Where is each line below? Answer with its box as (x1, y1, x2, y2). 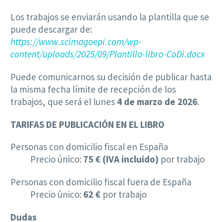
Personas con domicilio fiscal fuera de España (10, 176, 191, 188)
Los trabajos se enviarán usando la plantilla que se (10, 10, 209, 23)
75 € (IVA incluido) (83, 153, 159, 166)
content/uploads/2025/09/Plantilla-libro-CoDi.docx (10, 48, 205, 60)
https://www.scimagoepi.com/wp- (10, 35, 141, 48)
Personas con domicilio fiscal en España (10, 141, 168, 153)
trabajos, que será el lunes (10, 95, 117, 108)
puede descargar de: (10, 23, 92, 35)
